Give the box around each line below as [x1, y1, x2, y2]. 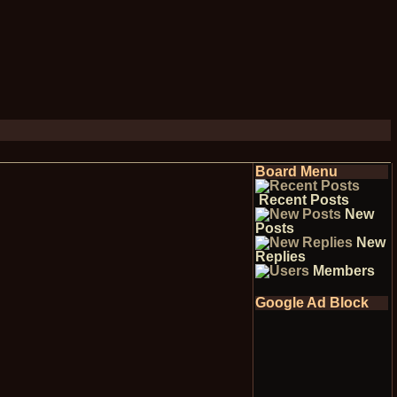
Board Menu [254, 164, 338, 179]
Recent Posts [258, 192, 349, 207]
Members [312, 263, 375, 278]
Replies [254, 249, 306, 264]
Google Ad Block [254, 295, 369, 310]
